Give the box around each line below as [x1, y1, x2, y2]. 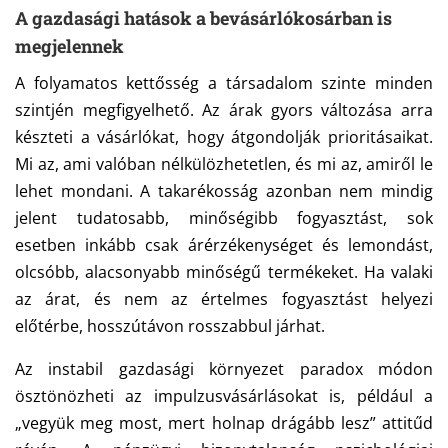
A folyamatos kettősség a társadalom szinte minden [15, 72, 433, 95]
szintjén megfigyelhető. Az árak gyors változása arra [15, 99, 433, 122]
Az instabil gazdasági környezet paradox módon [15, 358, 433, 381]
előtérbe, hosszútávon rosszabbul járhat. [15, 315, 325, 338]
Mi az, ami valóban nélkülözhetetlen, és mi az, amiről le [15, 153, 433, 176]
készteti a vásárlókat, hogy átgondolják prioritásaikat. [15, 126, 433, 149]
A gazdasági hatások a [15, 6, 206, 31]
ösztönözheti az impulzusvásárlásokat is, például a [15, 385, 433, 408]
